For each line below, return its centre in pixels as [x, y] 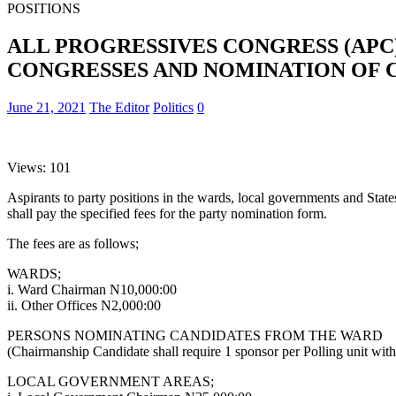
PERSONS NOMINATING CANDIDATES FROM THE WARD [195, 335]
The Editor [119, 107]
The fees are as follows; [73, 243]
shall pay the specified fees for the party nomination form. [167, 213]
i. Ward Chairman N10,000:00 [92, 289]
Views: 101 [39, 167]
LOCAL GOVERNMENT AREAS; [110, 381]
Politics [173, 107]
